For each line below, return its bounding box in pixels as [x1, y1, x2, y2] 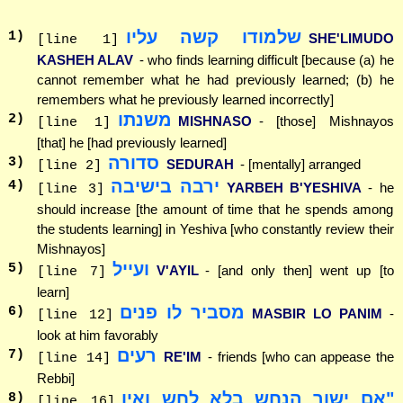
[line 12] [36, 308, 113, 324]
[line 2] [36, 158, 102, 175]
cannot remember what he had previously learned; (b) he [36, 72, 394, 88]
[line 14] [36, 351, 111, 367]
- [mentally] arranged [240, 157, 361, 173]
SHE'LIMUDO [308, 31, 394, 47]
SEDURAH [166, 157, 234, 173]
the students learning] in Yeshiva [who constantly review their [36, 221, 394, 237]
